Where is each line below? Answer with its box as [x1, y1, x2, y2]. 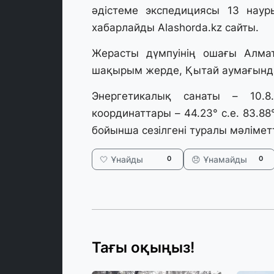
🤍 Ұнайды [100, 154, 143, 165]
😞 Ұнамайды [191, 154, 247, 165]
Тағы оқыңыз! [92, 239, 194, 257]
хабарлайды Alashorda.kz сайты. [92, 21, 259, 34]
